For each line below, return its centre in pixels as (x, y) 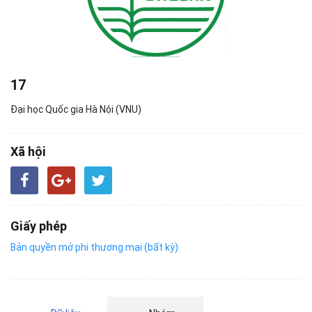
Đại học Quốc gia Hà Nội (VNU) (76, 109)
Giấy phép (39, 226)
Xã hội (28, 151)
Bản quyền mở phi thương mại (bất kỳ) (94, 247)
